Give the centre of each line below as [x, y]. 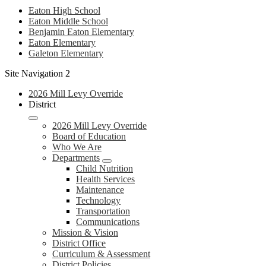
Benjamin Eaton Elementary [81, 32]
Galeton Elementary [66, 53]
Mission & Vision [85, 232]
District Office [79, 243]
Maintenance [100, 190]
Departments [76, 158]
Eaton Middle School [68, 21]
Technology [98, 200]
